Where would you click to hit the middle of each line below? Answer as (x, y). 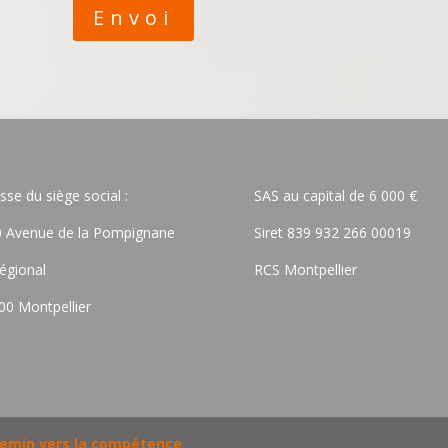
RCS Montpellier (305, 269)
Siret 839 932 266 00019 (332, 232)
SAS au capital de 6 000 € (335, 195)
